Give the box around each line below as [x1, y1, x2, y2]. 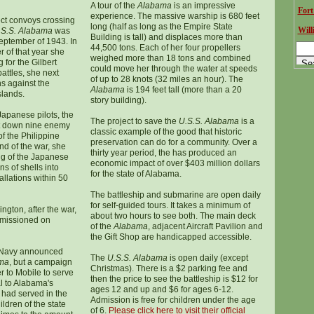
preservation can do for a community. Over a [90, 137, 257, 147]
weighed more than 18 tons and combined [90, 53, 251, 63]
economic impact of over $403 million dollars [90, 158, 260, 168]
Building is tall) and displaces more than [90, 32, 243, 42]
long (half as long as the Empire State [90, 22, 233, 32]
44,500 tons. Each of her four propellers [90, 43, 240, 53]
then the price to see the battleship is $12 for [90, 274, 258, 284]
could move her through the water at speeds [90, 64, 257, 74]
